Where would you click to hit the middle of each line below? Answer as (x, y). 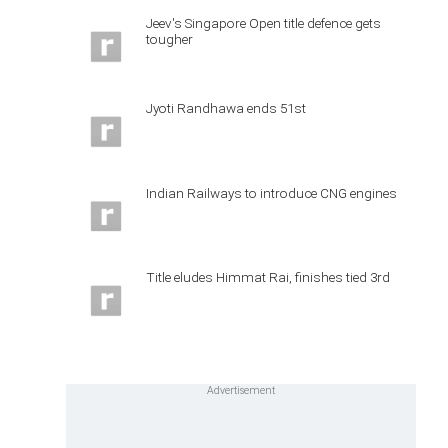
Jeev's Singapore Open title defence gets (263, 23)
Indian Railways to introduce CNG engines (271, 192)
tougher (169, 39)
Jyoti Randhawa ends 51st (226, 107)
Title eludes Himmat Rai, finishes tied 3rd (268, 277)
